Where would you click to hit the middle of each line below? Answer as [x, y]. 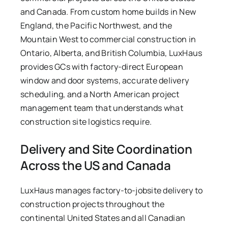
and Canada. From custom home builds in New [108, 12]
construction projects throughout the [92, 204]
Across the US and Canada [95, 165]
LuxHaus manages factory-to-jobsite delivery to [111, 191]
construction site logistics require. [86, 122]
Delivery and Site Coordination [106, 149]
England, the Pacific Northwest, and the [96, 26]
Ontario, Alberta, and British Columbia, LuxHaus [111, 53]
